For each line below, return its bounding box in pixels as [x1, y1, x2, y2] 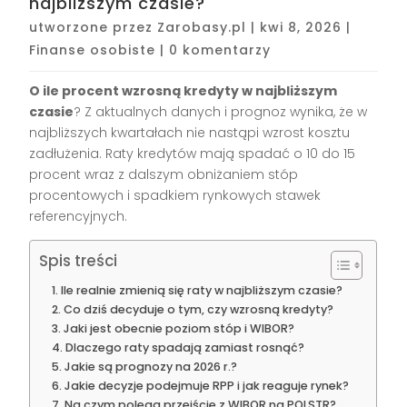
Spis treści [39, 250, 118, 273]
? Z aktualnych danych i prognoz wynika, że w [74, 103, 368, 122]
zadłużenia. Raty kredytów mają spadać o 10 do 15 [29, 144, 356, 164]
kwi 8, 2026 [260, 18, 342, 37]
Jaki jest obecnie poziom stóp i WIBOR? [63, 321, 294, 337]
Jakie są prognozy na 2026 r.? [64, 359, 237, 375]
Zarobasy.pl [157, 18, 247, 37]
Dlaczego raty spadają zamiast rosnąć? [65, 340, 304, 356]
